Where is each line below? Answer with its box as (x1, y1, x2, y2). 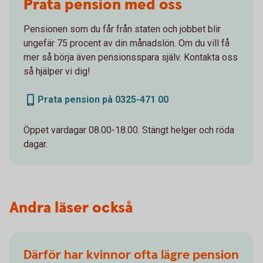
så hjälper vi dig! (23, 66, 90, 77)
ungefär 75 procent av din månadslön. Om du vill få (23, 38, 230, 49)
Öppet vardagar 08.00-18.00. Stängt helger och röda (23, 124, 234, 136)
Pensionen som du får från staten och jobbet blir (23, 23, 221, 35)
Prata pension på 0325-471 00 (38, 94, 168, 106)
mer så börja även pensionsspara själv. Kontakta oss (23, 52, 238, 63)
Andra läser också (9, 198, 133, 219)
